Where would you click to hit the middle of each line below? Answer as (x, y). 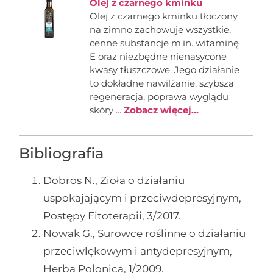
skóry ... (107, 110)
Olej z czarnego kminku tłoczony (164, 16)
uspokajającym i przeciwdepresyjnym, (143, 198)
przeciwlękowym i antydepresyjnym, (138, 251)
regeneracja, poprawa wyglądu (159, 97)
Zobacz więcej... (161, 110)
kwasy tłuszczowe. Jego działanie (165, 70)
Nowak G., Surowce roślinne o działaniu (145, 234)
